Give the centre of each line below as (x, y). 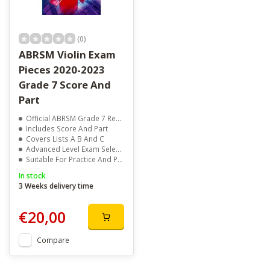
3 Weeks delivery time (56, 186)
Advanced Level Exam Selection (71, 149)
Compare (53, 240)
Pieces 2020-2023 (62, 70)
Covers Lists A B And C (65, 139)
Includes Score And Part (67, 129)
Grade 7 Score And (65, 85)
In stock (32, 176)
